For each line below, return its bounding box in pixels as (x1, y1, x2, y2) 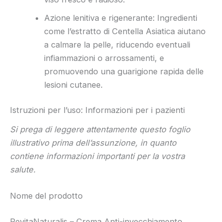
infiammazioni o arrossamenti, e (44, 53, 165, 63)
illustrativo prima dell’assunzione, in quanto (10, 137, 176, 148)
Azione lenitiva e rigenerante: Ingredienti (44, 12, 198, 23)
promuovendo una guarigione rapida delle (44, 66, 204, 76)
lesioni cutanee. (44, 79, 103, 90)
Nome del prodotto (10, 191, 83, 201)
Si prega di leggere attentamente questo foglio (10, 124, 190, 134)
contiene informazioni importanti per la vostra (10, 151, 185, 161)
